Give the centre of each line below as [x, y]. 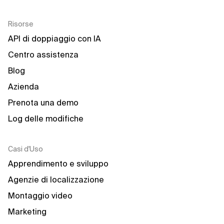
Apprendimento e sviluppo [58, 163]
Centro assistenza [43, 54]
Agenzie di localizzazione [56, 179]
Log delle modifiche [46, 118]
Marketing [27, 211]
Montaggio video [40, 195]
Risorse [21, 24]
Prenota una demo [43, 102]
